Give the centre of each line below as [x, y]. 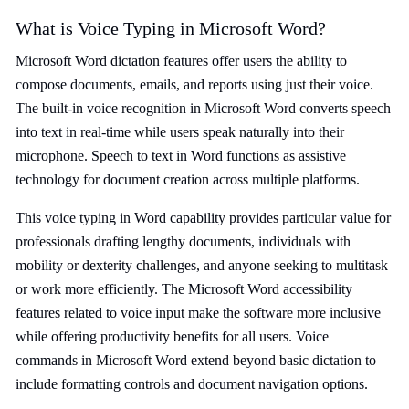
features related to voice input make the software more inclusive [198, 313]
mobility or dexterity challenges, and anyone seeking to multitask [202, 265]
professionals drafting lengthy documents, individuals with [183, 241]
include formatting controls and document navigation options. [192, 384]
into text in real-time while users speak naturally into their [180, 132]
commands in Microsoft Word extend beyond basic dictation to [196, 360]
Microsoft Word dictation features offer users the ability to [181, 61]
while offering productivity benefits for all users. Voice [172, 336]
